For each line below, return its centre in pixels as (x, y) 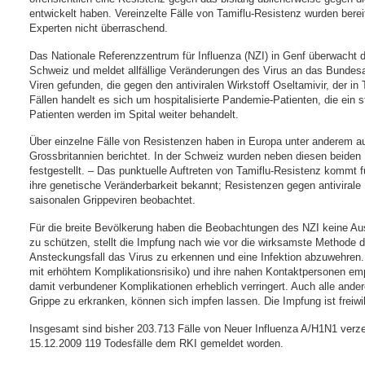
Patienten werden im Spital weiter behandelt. (134, 114)
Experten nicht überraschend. (99, 29)
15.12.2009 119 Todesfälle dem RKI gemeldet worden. (157, 343)
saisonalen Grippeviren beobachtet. (113, 200)
